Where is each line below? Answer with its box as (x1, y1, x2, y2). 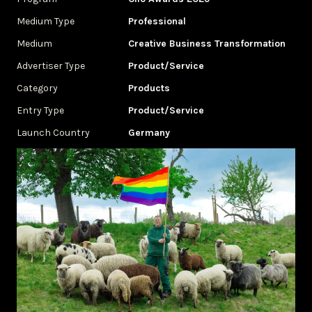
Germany (128, 127, 170, 139)
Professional (128, 15, 186, 27)
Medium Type (17, 15, 75, 27)
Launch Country (17, 127, 90, 139)
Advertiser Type (17, 60, 85, 72)
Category (17, 82, 58, 94)
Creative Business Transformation (128, 38, 286, 49)
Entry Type (17, 104, 64, 116)
